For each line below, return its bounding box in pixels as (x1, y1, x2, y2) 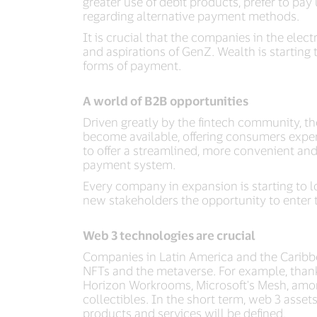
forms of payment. (83, 58, 181, 73)
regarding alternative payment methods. (83, 8, 302, 23)
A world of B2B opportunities (83, 93, 248, 108)
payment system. (83, 157, 178, 172)
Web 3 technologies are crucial (83, 228, 255, 243)
